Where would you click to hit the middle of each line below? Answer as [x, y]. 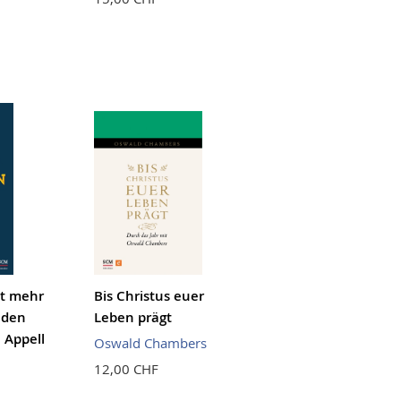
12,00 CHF [127, 368]
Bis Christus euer [149, 295]
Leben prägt [133, 317]
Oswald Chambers [151, 342]
